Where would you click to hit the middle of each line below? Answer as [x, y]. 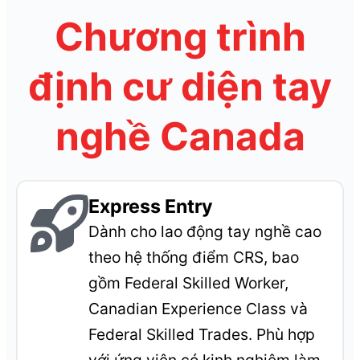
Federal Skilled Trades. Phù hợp [202, 335]
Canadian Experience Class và [198, 309]
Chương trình [180, 37]
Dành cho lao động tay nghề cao [205, 232]
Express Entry [151, 207]
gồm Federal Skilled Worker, [189, 283]
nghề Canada [180, 137]
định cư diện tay [180, 87]
